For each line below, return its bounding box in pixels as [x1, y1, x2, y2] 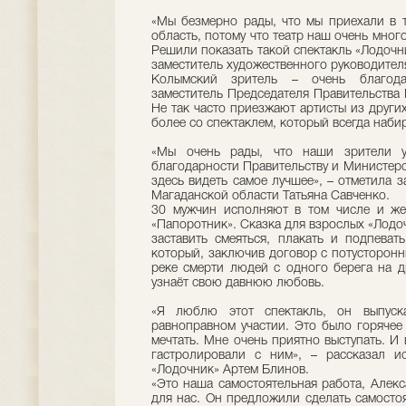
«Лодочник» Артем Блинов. [151, 364, 309, 376]
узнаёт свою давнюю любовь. [151, 277, 324, 289]
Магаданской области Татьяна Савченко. [151, 190, 390, 202]
